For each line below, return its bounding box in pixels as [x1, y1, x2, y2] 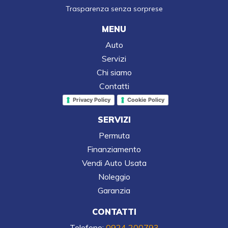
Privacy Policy [72, 96, 110, 103]
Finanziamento [87, 144, 141, 154]
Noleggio [98, 171, 130, 182]
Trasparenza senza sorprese [65, 4, 163, 13]
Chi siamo [96, 67, 132, 77]
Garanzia [98, 185, 130, 195]
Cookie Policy [127, 96, 164, 103]
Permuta [98, 130, 130, 140]
